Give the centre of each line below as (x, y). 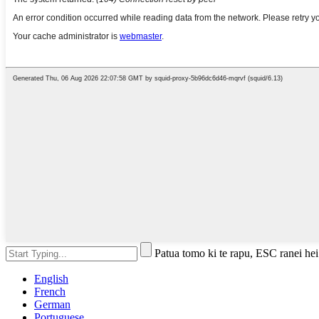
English (51, 278)
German (52, 304)
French (50, 291)
